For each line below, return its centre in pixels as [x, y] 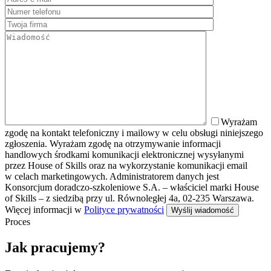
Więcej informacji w [44, 210]
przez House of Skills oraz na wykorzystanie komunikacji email [126, 166]
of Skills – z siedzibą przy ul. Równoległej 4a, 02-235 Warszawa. [129, 198]
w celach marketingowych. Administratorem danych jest [112, 177]
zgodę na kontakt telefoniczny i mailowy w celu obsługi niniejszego [134, 133]
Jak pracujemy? [55, 248]
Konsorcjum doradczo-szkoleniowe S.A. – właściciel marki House [132, 188]
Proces [18, 222]
